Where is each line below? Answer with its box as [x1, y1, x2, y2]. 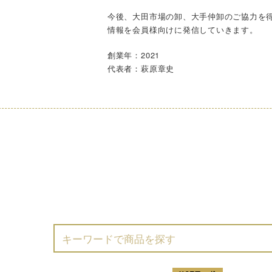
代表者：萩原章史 [107, 62, 175, 74]
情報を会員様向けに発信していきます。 [107, 24, 258, 36]
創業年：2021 [107, 49, 160, 61]
